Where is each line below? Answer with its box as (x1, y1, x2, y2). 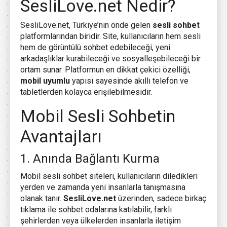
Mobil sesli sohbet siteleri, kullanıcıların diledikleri (20, 171, 198, 181)
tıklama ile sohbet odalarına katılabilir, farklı (20, 205, 172, 215)
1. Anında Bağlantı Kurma (20, 152, 160, 166)
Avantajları (20, 126, 102, 147)
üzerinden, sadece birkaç (116, 194, 206, 204)
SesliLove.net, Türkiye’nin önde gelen (20, 20, 153, 30)
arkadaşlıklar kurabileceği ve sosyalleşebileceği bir (20, 54, 201, 64)
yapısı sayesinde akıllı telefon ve (70, 76, 188, 86)
